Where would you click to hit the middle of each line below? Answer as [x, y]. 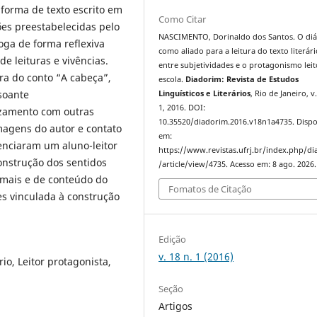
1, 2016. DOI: [182, 107]
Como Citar [183, 19]
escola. [172, 79]
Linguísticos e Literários [205, 93]
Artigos [176, 306]
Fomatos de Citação [211, 189]
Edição [173, 240]
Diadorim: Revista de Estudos [242, 79]
